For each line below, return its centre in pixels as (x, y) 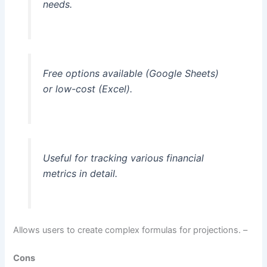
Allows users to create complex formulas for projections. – (131, 230)
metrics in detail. (80, 173)
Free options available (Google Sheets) (131, 74)
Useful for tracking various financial (123, 158)
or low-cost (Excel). (87, 89)
